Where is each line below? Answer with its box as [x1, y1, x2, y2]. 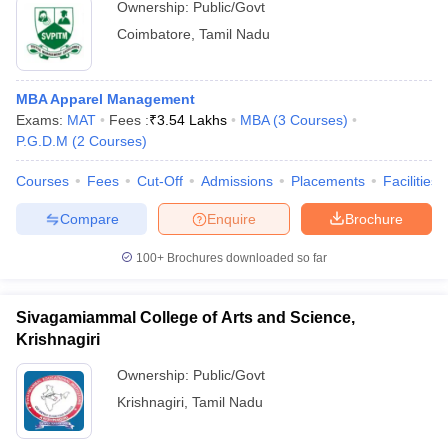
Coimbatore [117, 26, 191, 42]
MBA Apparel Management [16, 91, 195, 107]
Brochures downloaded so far [164, 251, 327, 265]
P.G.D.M [16, 133, 68, 149]
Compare [59, 210, 119, 227]
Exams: [16, 112, 67, 128]
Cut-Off [137, 173, 183, 189]
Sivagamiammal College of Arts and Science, [16, 309, 355, 326]
